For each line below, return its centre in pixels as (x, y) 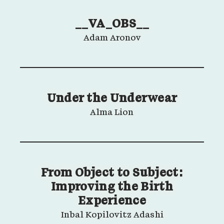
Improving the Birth (112, 187)
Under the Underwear (112, 99)
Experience (112, 201)
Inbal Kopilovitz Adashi (112, 215)
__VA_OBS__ (112, 24)
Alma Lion (112, 113)
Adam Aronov (112, 38)
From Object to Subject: (112, 173)
